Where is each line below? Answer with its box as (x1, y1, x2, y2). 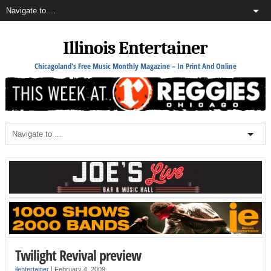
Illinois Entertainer (63, 38, 208, 59)
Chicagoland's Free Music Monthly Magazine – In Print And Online (34, 60, 237, 71)
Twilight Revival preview (15, 245, 141, 266)
